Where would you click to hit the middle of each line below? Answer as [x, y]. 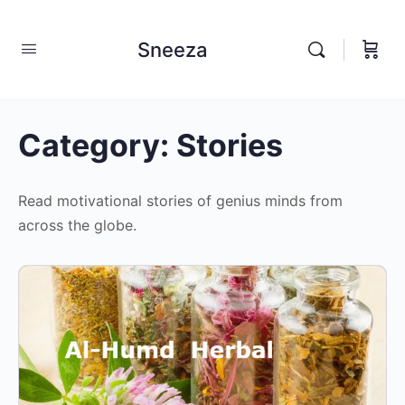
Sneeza [173, 49]
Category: [97, 145]
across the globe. [77, 225]
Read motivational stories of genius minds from [180, 201]
